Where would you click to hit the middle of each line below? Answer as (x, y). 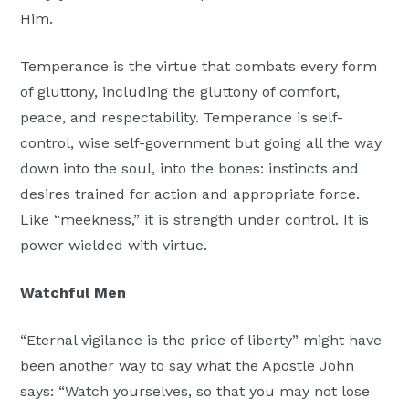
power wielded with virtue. (116, 245)
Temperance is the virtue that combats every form (199, 66)
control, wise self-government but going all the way (201, 142)
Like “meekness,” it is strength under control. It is (195, 219)
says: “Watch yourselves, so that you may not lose (195, 391)
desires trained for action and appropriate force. (190, 194)
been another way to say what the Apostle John (188, 365)
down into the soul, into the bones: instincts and (190, 168)
